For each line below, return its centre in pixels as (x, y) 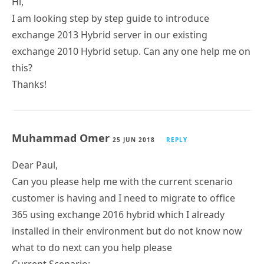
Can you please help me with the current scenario (122, 181)
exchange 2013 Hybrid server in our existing (110, 34)
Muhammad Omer (62, 138)
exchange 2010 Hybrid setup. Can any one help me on (131, 51)
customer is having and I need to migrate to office (123, 198)
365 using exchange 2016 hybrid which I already (118, 214)
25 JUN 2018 (134, 139)
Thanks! (29, 84)
